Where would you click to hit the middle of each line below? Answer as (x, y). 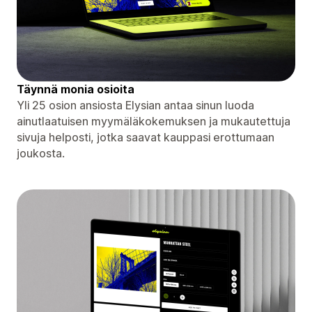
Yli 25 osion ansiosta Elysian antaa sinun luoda (135, 105)
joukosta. (41, 153)
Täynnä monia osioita (76, 89)
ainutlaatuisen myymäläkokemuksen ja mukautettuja (154, 121)
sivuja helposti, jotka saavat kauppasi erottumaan (146, 137)
